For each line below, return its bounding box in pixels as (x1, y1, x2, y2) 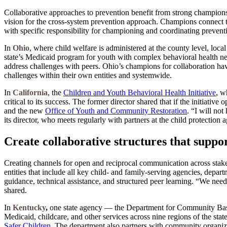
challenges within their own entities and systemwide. (4, 71, 172, 80)
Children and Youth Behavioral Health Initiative (63, 88, 216, 97)
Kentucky (13, 203, 46, 212)
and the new (4, 106, 45, 116)
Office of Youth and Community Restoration (45, 106, 187, 116)
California (13, 88, 48, 97)
